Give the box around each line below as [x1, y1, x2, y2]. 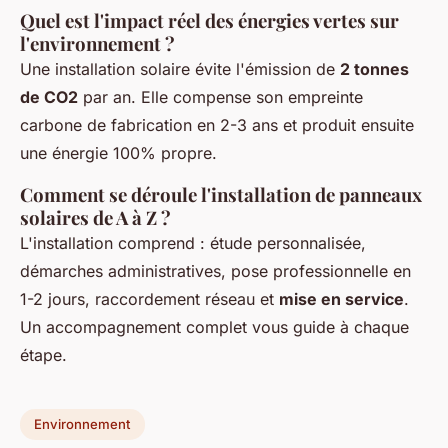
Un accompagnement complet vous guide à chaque [20, 316, 409, 337]
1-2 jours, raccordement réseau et [20, 288, 279, 309]
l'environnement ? [20, 30, 175, 56]
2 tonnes [340, 58, 409, 79]
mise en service [279, 288, 404, 309]
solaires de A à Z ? [20, 204, 171, 230]
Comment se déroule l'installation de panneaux [20, 181, 422, 207]
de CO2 [20, 86, 78, 107]
